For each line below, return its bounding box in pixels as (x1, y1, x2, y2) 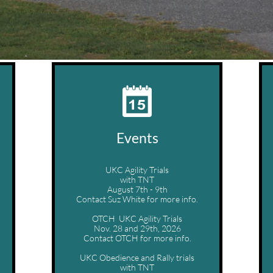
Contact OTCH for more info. (83, 233, 191, 243)
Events (116, 129, 158, 146)
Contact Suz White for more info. (76, 194, 198, 204)
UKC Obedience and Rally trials (80, 252, 194, 263)
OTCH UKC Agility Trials (92, 213, 182, 224)
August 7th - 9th (107, 184, 168, 194)
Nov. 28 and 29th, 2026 (93, 223, 181, 233)
